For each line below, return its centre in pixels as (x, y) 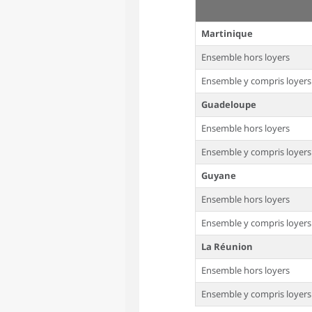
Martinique (227, 33)
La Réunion (227, 247)
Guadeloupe (229, 104)
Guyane (219, 175)
